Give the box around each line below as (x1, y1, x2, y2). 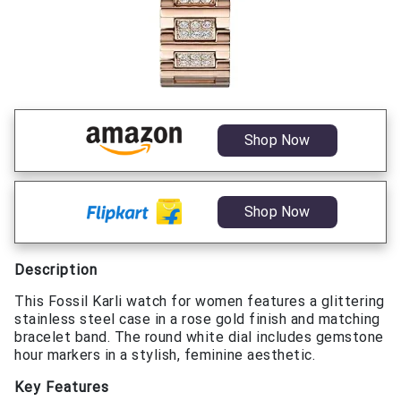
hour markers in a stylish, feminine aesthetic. (14, 346, 315, 363)
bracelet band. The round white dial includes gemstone (14, 328, 384, 346)
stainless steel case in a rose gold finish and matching (14, 310, 380, 328)
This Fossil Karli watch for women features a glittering (14, 292, 385, 310)
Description (14, 260, 98, 278)
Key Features (14, 378, 109, 396)
